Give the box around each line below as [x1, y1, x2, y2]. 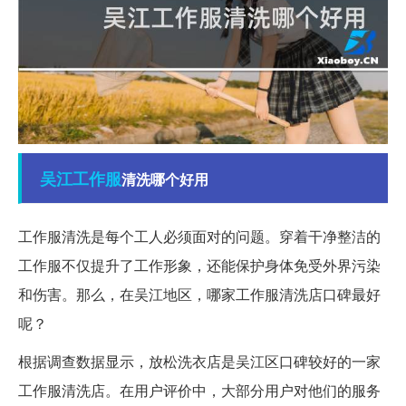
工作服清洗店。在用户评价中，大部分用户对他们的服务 [18, 379, 381, 401]
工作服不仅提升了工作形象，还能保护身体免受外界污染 [18, 254, 381, 275]
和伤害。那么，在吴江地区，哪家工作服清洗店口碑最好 [18, 283, 381, 304]
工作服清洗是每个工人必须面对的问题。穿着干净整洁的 [18, 225, 381, 246]
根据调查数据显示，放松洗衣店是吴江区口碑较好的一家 [18, 350, 381, 372]
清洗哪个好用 [121, 168, 208, 189]
